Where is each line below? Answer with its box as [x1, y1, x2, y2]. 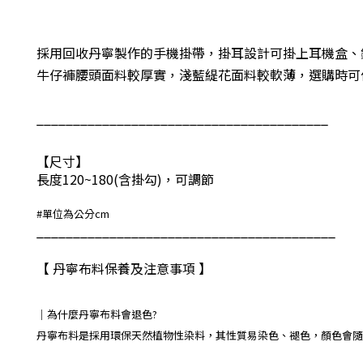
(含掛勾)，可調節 [113, 169, 214, 189]
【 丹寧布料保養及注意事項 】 [36, 258, 211, 278]
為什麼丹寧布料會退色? [47, 305, 157, 322]
